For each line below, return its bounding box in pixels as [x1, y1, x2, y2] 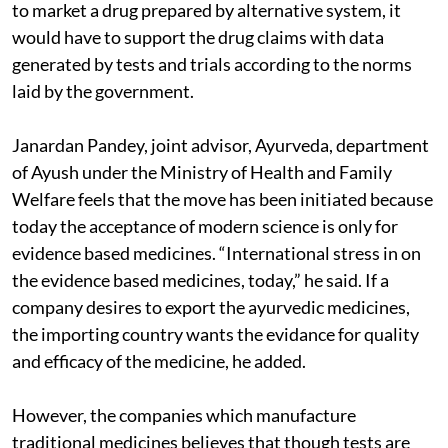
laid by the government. [12, 80, 194, 102]
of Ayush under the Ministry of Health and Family [12, 161, 392, 183]
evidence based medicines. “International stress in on [12, 242, 421, 264]
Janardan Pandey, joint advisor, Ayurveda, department [12, 134, 429, 156]
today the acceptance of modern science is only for [12, 215, 398, 237]
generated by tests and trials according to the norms [12, 53, 412, 75]
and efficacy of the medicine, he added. [12, 350, 306, 372]
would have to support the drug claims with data [12, 26, 384, 48]
